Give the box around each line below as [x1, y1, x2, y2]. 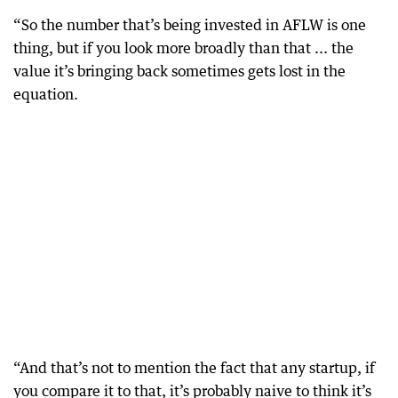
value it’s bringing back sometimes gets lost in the [13, 62, 346, 81]
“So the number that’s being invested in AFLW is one [13, 16, 366, 35]
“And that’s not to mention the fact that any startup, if [13, 359, 375, 378]
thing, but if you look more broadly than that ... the [13, 39, 354, 58]
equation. [13, 85, 78, 104]
